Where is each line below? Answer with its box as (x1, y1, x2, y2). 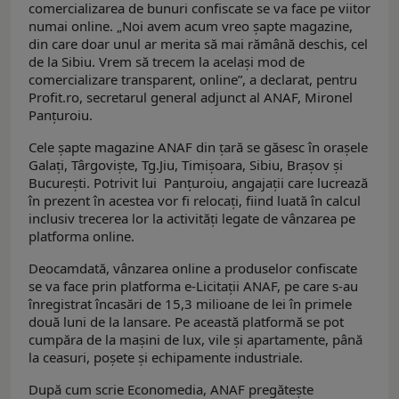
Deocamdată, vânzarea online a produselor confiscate (28, 259, 357, 278)
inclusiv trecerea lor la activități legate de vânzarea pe (28, 209, 355, 228)
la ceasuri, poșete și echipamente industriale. (28, 348, 303, 367)
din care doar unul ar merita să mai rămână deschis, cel (28, 35, 368, 53)
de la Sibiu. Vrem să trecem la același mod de (28, 53, 305, 71)
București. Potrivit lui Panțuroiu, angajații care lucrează (28, 174, 368, 192)
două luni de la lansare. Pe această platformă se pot (28, 313, 344, 331)
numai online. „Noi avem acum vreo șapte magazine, (28, 17, 353, 36)
